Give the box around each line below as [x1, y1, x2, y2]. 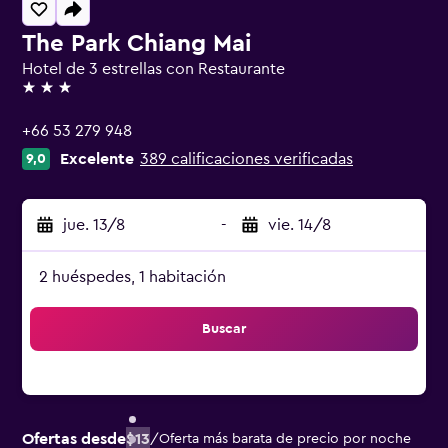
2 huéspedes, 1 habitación [39, 269, 226, 285]
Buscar [202, 322, 246, 336]
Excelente [60, 151, 134, 167]
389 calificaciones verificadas [140, 151, 353, 167]
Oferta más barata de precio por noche [159, 432, 411, 446]
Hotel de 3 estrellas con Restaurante [22, 61, 285, 77]
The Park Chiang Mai [22, 32, 251, 56]
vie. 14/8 [268, 217, 331, 233]
